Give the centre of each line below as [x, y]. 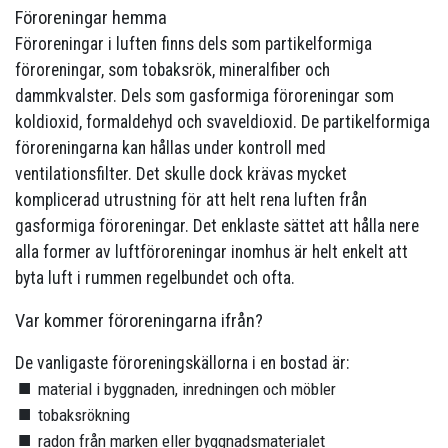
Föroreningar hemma [91, 18]
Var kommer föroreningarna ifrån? [139, 321]
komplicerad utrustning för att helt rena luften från [191, 200]
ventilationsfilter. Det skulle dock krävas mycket [181, 174]
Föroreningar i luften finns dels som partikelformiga [193, 44]
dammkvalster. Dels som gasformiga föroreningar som [204, 96]
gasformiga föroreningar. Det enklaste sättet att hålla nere [217, 226]
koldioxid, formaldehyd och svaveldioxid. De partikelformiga [222, 122]
